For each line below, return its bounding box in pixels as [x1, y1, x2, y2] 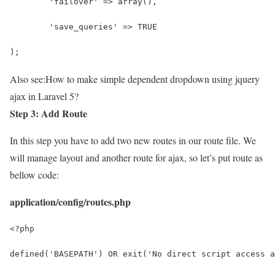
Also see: [10, 72, 45, 85]
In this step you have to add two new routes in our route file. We [10, 133, 256, 147]
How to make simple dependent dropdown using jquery [45, 72, 260, 85]
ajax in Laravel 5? [10, 89, 79, 103]
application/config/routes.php [10, 194, 131, 209]
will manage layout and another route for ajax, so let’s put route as [10, 150, 263, 164]
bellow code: [10, 168, 59, 181]
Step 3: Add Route [10, 106, 87, 120]
